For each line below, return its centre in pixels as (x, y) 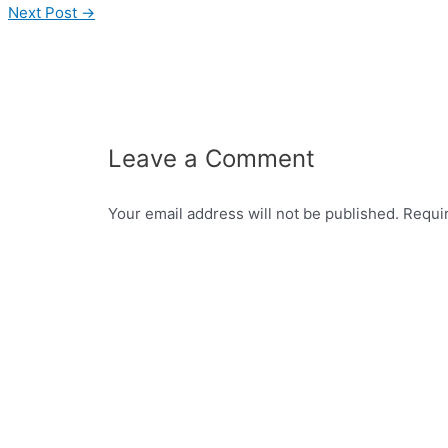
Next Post (44, 12)
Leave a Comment (212, 158)
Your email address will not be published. (254, 213)
